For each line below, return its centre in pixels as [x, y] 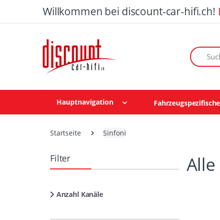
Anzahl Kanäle [79, 194]
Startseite [66, 133]
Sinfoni [115, 133]
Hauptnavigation [85, 102]
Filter [60, 158]
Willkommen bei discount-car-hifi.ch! [130, 11]
